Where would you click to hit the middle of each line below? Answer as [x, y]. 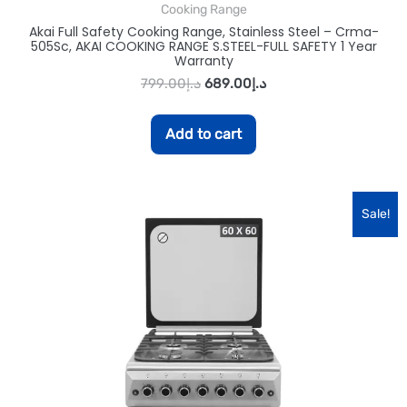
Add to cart [203, 134]
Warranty [203, 60]
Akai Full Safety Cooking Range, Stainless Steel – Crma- [203, 31]
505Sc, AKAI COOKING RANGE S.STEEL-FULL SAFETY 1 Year [203, 46]
